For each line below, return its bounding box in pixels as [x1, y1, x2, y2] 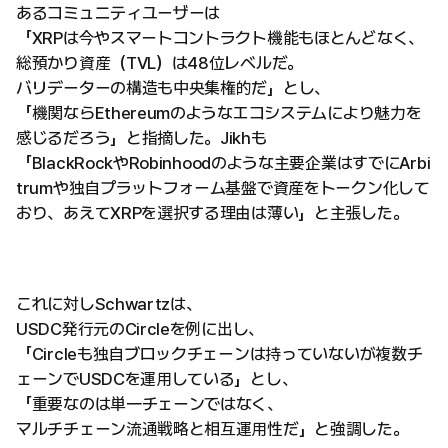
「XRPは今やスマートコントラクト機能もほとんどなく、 [16, 28, 424, 49]
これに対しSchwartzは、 [16, 294, 202, 315]
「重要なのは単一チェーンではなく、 [16, 394, 283, 415]
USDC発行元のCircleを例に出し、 [16, 319, 264, 340]
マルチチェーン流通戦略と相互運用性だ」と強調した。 [16, 419, 409, 440]
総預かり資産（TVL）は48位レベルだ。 [16, 53, 303, 74]
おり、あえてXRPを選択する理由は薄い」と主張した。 [16, 203, 409, 224]
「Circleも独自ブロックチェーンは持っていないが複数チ [16, 344, 423, 365]
